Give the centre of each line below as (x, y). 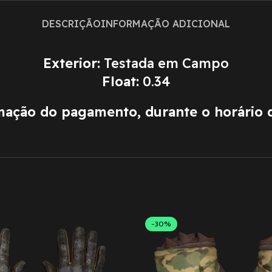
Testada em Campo (165, 63)
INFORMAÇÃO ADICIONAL (165, 24)
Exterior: (72, 63)
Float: (121, 82)
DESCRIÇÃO (71, 24)
